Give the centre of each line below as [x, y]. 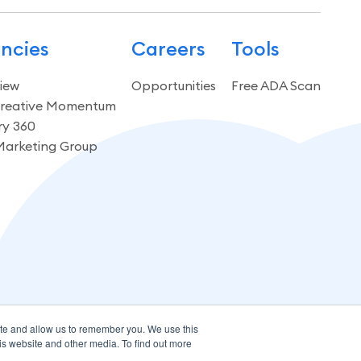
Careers [168, 48]
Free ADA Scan [276, 85]
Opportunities [173, 85]
